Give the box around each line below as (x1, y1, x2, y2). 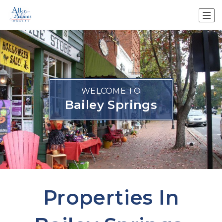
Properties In (43, 185, 179, 210)
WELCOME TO (81, 86, 141, 96)
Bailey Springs (64, 98, 158, 112)
